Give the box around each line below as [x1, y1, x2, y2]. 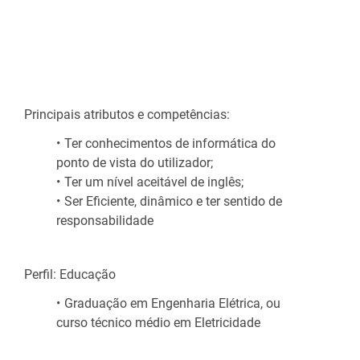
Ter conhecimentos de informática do [64, 135, 276, 151]
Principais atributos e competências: [24, 106, 230, 122]
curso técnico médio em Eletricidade [56, 314, 260, 330]
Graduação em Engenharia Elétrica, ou [64, 295, 280, 311]
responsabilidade [56, 212, 153, 228]
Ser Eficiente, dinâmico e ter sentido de [64, 193, 282, 209]
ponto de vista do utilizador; [56, 154, 213, 170]
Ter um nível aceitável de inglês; [64, 174, 243, 190]
